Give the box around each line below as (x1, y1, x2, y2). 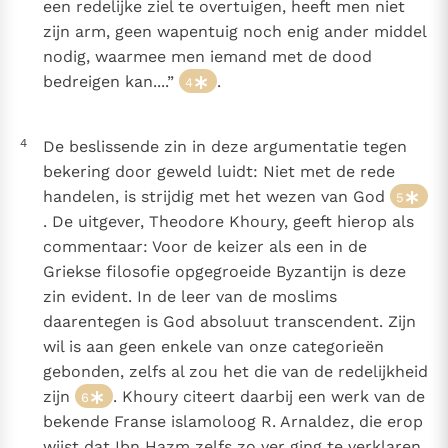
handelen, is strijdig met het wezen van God (42, 187, 390, 207)
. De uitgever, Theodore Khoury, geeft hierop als (42, 212, 414, 232)
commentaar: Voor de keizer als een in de (42, 237, 367, 257)
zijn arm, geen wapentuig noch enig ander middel (42, 22, 426, 42)
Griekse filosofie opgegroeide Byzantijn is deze (42, 262, 406, 282)
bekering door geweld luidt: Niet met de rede (42, 162, 395, 182)
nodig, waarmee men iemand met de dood (42, 47, 372, 67)
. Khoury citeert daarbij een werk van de (112, 387, 425, 407)
